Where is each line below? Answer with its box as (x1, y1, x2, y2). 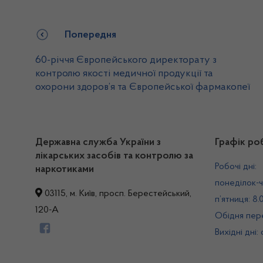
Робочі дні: (215, 162, 257, 171)
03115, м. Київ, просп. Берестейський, (42, 189, 191, 198)
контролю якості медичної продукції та (35, 68, 213, 79)
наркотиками (35, 164, 94, 175)
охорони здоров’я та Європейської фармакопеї (35, 82, 250, 93)
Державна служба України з (35, 137, 161, 148)
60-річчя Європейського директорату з (35, 55, 217, 66)
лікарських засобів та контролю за (35, 151, 193, 161)
